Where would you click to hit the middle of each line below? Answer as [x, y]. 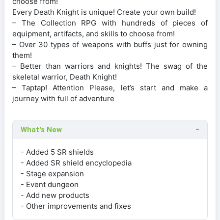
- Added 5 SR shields [57, 152]
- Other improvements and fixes [76, 206]
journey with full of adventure [63, 98]
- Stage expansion [52, 173]
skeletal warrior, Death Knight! [65, 77]
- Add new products [55, 195]
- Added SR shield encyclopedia [76, 163]
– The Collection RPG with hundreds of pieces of [110, 23]
